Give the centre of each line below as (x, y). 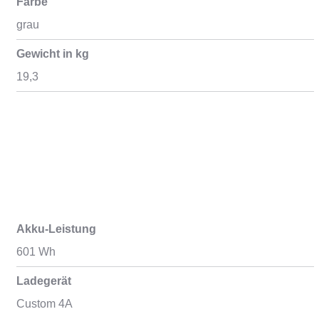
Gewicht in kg (52, 54)
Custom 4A (44, 304)
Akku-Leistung (56, 229)
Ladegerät (43, 281)
